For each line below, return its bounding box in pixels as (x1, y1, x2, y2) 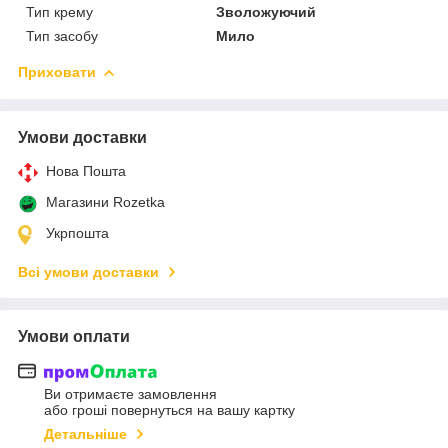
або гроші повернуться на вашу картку (44, 402, 295, 419)
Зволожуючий (216, 3, 317, 20)
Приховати (18, 63, 96, 80)
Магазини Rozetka (46, 193, 165, 210)
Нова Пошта (46, 162, 126, 179)
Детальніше (44, 426, 127, 443)
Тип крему (26, 3, 93, 20)
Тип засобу (26, 27, 98, 44)
